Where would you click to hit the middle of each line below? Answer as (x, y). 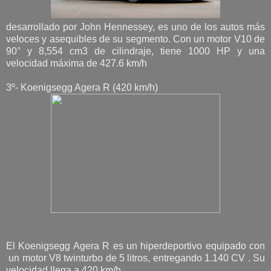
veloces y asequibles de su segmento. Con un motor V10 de (135, 39)
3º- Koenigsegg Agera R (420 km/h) (82, 87)
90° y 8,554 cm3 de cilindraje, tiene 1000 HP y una (135, 51)
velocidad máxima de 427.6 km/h (77, 63)
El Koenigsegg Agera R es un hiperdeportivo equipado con (135, 246)
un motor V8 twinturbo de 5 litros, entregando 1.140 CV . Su (135, 258)
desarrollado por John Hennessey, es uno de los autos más (135, 27)
